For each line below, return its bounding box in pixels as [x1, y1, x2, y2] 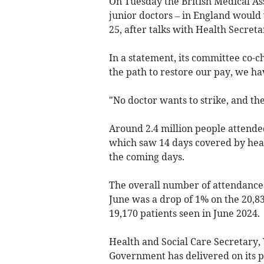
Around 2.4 [108, 122, 159, 134]
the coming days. [108, 150, 184, 163]
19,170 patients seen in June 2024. [108, 207, 260, 219]
